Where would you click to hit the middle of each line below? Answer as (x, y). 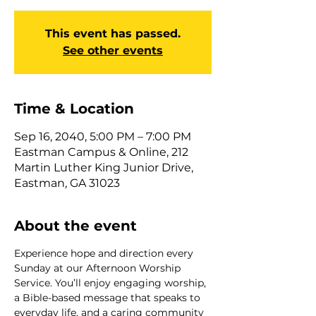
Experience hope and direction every (105, 253)
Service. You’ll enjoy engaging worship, (111, 282)
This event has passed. (113, 33)
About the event (75, 225)
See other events (113, 50)
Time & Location (74, 108)
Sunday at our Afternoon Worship (99, 268)
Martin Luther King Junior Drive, (104, 167)
